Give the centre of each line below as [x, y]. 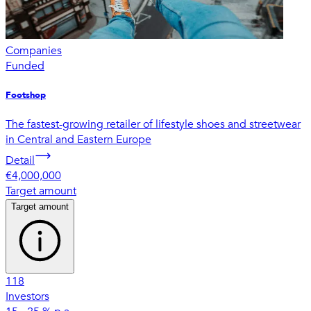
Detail [20, 160]
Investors [27, 296]
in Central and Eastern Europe [78, 139]
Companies [34, 50]
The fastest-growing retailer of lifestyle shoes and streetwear [153, 124]
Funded [25, 66]
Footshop [26, 95]
